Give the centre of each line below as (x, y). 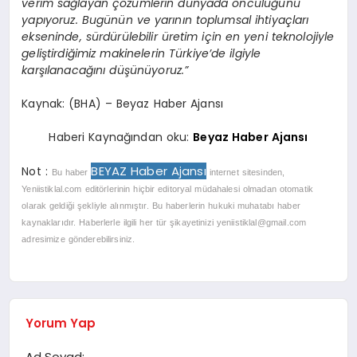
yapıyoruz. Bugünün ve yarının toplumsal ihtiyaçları (165, 20)
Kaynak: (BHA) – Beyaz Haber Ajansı (123, 103)
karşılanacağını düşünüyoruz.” (105, 70)
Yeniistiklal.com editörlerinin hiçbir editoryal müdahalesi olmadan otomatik (167, 188)
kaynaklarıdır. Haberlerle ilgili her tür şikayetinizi (119, 222)
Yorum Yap (61, 324)
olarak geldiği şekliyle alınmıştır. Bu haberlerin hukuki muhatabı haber (161, 205)
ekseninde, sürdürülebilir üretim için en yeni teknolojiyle (178, 36)
